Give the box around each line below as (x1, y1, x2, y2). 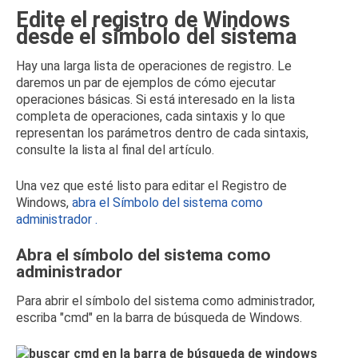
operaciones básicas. (16, 92, 136, 107)
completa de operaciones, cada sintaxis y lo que (16, 109, 285, 124)
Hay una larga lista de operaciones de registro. (16, 58, 277, 74)
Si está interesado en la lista (136, 92, 295, 107)
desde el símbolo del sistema (16, 24, 296, 50)
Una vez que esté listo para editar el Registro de (16, 178, 287, 193)
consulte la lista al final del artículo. (16, 142, 214, 157)
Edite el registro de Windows (16, 7, 290, 33)
